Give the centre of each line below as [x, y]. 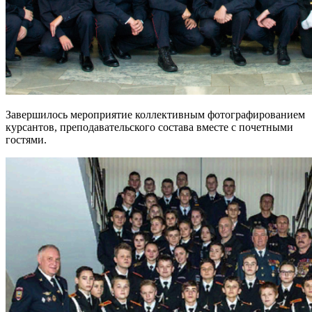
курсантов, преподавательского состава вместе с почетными [149, 127]
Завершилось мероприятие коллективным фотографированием [155, 114]
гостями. [26, 139]
